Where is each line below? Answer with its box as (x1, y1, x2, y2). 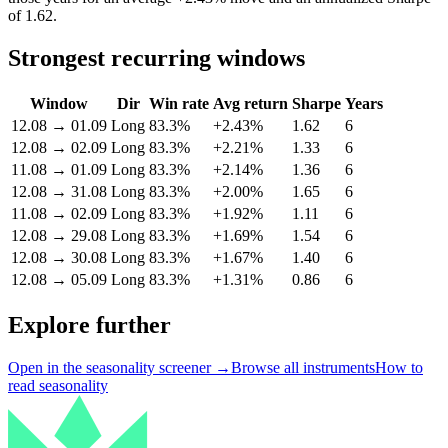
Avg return (213, 94, 288, 112)
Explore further (8, 311, 171, 338)
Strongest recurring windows (8, 44, 305, 71)
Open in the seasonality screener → (8, 358, 231, 376)
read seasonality (8, 376, 108, 394)
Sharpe (292, 94, 341, 112)
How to (375, 358, 423, 376)
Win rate (149, 94, 209, 112)
